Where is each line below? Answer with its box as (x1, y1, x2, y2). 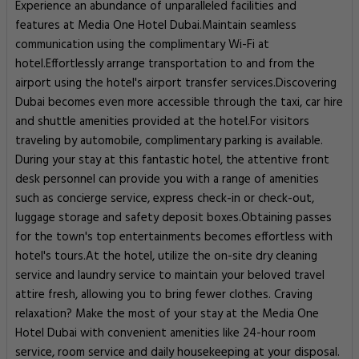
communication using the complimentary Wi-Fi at (15, 35, 269, 54)
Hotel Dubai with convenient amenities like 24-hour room (15, 324, 316, 343)
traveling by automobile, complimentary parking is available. (15, 131, 323, 151)
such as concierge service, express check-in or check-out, (15, 189, 314, 208)
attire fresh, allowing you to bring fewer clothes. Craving (15, 285, 313, 305)
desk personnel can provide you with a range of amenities (15, 170, 319, 189)
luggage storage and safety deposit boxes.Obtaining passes (15, 208, 332, 228)
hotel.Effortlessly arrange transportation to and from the (15, 54, 315, 74)
